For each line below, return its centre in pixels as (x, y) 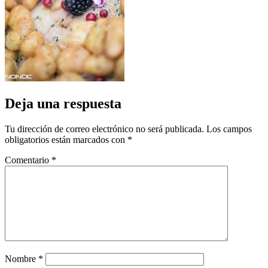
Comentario (28, 160)
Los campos (229, 129)
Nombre (22, 258)
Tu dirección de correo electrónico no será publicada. (104, 129)
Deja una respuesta (63, 103)
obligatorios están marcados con (66, 139)
